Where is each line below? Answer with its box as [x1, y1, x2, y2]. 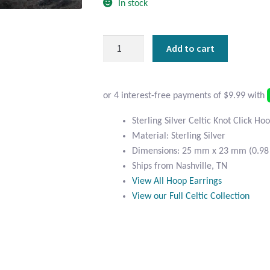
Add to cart [166, 42, 215, 54]
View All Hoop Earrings [132, 176, 222, 186]
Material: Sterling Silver [132, 131, 226, 141]
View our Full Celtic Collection [132, 191, 250, 201]
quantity [102, 127, 135, 137]
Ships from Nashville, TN [132, 161, 228, 171]
